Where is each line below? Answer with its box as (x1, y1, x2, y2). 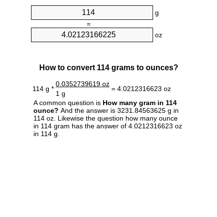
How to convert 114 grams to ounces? (39, 63, 178, 72)
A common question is (33, 98, 103, 107)
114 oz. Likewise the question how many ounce (33, 114, 178, 122)
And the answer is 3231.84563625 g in (59, 106, 179, 114)
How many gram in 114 (103, 98, 177, 107)
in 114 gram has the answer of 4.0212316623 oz (33, 122, 182, 130)
